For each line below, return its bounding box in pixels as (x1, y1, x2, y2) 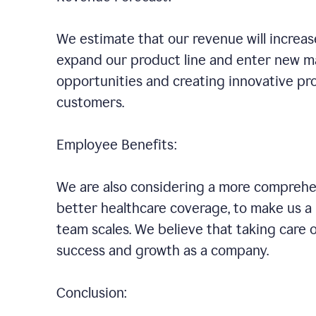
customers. (56, 94, 124, 111)
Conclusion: (56, 284, 144, 301)
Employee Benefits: (56, 136, 194, 153)
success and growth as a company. (56, 242, 286, 259)
